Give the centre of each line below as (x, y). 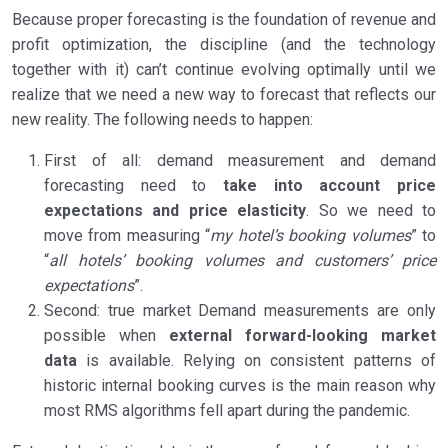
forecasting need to (133, 186)
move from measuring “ (127, 236)
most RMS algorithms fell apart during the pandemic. (227, 411)
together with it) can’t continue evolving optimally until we (224, 70)
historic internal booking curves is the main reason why (240, 386)
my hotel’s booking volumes (310, 236)
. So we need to (371, 211)
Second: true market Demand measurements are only (240, 311)
